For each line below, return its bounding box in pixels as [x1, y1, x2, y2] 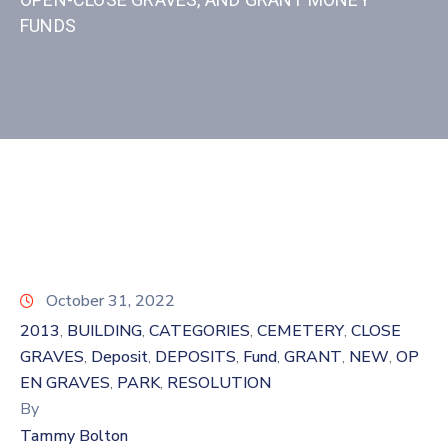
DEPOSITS [155, 345, 236, 368]
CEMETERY [257, 319, 344, 342]
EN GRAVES [20, 371, 110, 394]
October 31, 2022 [46, 289, 175, 312]
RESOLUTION [167, 371, 271, 394]
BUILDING [67, 319, 142, 342]
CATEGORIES [149, 319, 250, 342]
